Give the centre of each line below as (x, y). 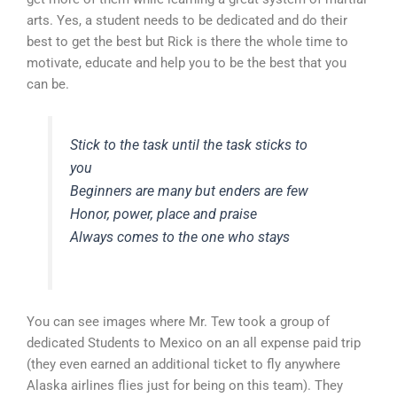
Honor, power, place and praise (164, 214)
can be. (48, 84)
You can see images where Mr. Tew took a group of (178, 321)
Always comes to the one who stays (180, 237)
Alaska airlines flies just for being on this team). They (185, 385)
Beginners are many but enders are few (190, 191)
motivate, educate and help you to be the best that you (187, 62)
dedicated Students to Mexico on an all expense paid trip (194, 343)
